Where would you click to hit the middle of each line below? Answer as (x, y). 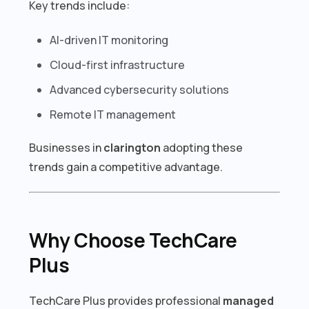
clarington (132, 147)
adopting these (202, 147)
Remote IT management (113, 114)
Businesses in (67, 147)
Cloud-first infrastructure (118, 64)
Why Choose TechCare (133, 240)
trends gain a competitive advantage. (126, 167)
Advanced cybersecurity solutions (140, 89)
